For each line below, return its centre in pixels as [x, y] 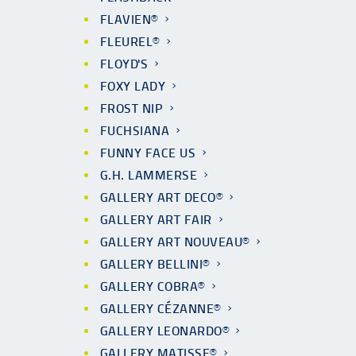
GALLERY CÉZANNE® [161, 309]
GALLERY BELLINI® [155, 264]
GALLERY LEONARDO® [165, 331]
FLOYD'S [124, 64]
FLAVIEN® [129, 19]
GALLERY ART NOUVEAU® [175, 242]
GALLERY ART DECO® [162, 197]
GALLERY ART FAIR [156, 220]
